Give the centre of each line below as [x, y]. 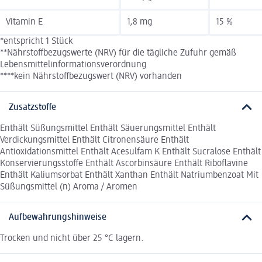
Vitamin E [24, 23]
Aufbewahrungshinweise [58, 218]
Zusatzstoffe [32, 107]
